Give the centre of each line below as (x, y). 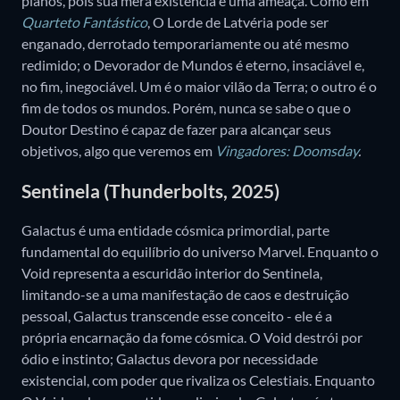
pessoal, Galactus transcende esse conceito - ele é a (177, 315)
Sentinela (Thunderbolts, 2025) (150, 190)
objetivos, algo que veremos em (118, 151)
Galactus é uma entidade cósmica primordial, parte (175, 229)
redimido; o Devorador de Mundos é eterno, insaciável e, (193, 65)
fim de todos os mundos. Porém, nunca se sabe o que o (186, 108)
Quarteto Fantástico (84, 22)
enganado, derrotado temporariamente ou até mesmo (185, 44)
